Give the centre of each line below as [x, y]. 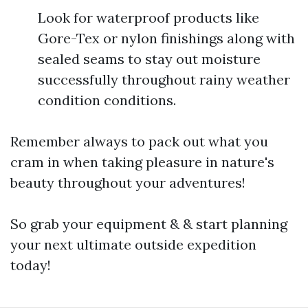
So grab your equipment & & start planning [149, 223]
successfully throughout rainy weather [164, 79]
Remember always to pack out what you [139, 141]
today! [31, 265]
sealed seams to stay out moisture [149, 58]
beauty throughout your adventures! [128, 182]
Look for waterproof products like [148, 17]
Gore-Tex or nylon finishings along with [166, 38]
